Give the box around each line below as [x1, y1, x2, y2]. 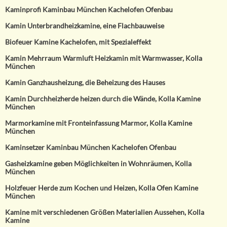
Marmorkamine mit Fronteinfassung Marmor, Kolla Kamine [5, 119, 192, 128]
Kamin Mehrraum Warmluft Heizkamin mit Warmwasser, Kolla [5, 54, 202, 63]
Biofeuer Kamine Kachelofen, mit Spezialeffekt [5, 38, 151, 47]
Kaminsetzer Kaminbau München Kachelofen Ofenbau [5, 143, 176, 152]
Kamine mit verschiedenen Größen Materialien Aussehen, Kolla [5, 208, 204, 217]
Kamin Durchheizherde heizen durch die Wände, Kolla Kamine [5, 95, 201, 103]
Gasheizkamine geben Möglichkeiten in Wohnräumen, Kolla [5, 160, 192, 168]
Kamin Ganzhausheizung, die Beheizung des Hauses [5, 79, 165, 87]
